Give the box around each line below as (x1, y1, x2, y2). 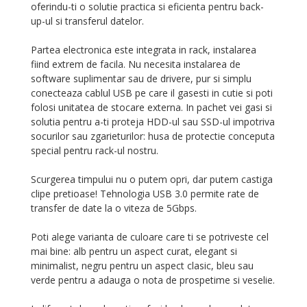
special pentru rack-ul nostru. (31, 144, 158, 158)
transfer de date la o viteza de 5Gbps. (31, 201, 197, 215)
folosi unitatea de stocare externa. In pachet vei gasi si (31, 101, 272, 114)
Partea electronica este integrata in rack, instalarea (31, 43, 256, 57)
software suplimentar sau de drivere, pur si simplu (31, 72, 251, 86)
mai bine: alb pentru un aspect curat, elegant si (31, 245, 237, 258)
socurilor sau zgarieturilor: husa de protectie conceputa (31, 130, 275, 143)
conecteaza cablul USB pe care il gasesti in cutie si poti (31, 86, 273, 100)
